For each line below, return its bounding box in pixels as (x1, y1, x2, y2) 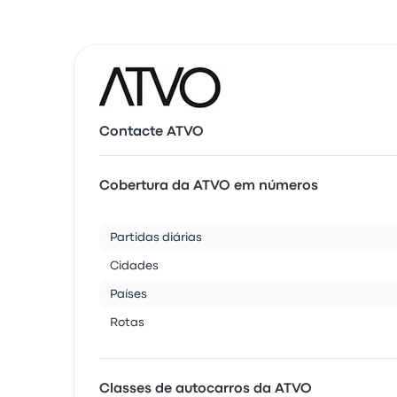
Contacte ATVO (99, 126, 204, 138)
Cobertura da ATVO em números (99, 180, 318, 192)
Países (110, 289, 147, 300)
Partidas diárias (110, 232, 202, 243)
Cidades (110, 261, 159, 271)
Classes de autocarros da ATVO (99, 383, 312, 395)
